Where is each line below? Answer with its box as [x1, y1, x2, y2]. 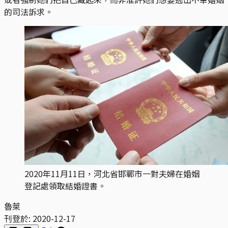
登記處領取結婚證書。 [24, 179, 106, 192]
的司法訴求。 [4, 5, 53, 18]
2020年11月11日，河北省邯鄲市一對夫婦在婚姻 [24, 167, 199, 180]
